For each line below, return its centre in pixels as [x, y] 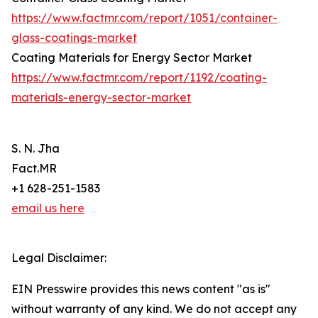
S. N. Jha [35, 149]
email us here [48, 208]
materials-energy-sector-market [101, 98]
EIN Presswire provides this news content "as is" [141, 289]
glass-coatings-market [74, 38]
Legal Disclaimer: [59, 258]
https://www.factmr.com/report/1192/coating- [139, 78]
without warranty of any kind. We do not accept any [154, 309]
